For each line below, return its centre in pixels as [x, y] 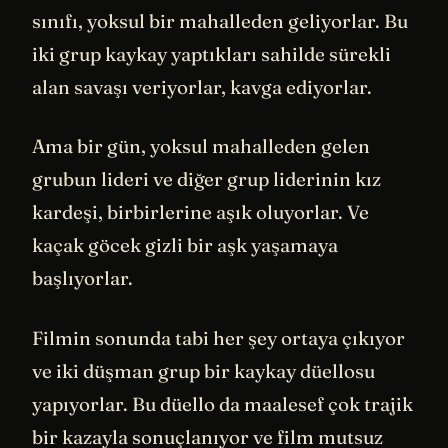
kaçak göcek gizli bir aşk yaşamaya [185, 245]
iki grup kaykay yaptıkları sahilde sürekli [211, 53]
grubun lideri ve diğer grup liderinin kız [206, 179]
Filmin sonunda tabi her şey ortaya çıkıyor [218, 337]
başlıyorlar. [82, 278]
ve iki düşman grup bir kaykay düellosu [203, 370]
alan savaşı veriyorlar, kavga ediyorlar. [202, 86]
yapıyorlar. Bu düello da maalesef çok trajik [222, 403]
